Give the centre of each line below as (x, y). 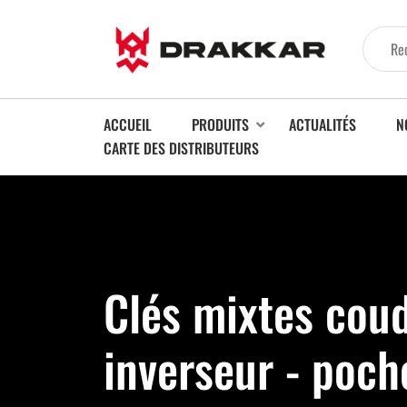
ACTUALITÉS (323, 125)
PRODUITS (220, 125)
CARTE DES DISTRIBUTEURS (181, 149)
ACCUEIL (128, 125)
